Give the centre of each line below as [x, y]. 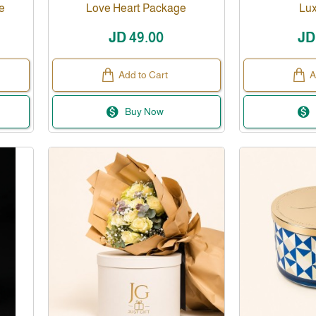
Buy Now [145, 111]
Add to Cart [144, 74]
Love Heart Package [136, 8]
